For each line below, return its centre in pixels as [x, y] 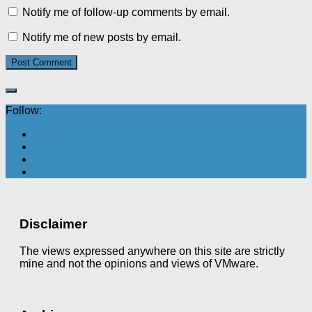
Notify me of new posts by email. [102, 38]
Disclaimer [53, 224]
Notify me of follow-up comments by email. [126, 13]
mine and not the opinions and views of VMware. [139, 263]
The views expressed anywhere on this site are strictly [152, 251]
